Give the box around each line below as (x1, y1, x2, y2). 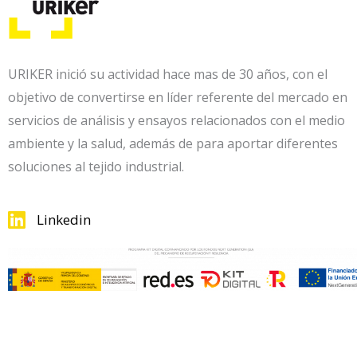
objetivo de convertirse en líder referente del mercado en (8, 88, 347, 107)
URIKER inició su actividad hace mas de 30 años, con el (8, 65, 328, 84)
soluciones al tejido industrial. (8, 158, 184, 176)
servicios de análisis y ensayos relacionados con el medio (8, 112, 345, 130)
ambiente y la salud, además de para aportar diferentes (8, 135, 338, 153)
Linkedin (37, 210, 92, 229)
